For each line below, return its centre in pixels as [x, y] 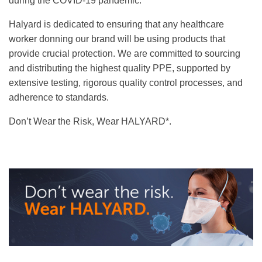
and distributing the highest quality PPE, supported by [120, 68]
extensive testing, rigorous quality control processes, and [126, 83]
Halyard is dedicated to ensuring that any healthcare [116, 24]
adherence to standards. [59, 97]
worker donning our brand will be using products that [117, 39]
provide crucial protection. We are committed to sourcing [125, 54]
